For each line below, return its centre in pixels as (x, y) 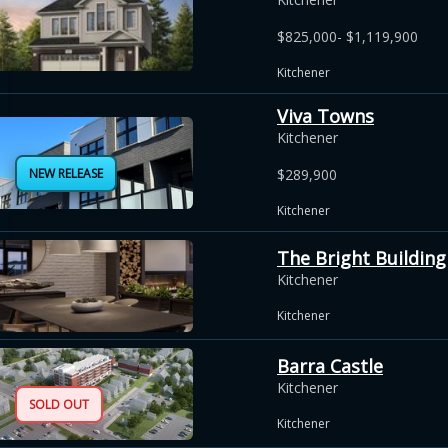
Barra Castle (330, 365)
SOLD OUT (59, 404)
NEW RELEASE (66, 173)
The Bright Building (361, 257)
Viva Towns (325, 116)
